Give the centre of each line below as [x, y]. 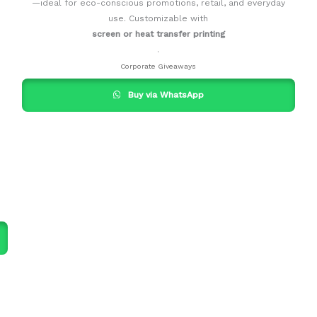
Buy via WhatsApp [165, 95]
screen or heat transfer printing [158, 34]
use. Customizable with [158, 19]
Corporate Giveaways [158, 67]
